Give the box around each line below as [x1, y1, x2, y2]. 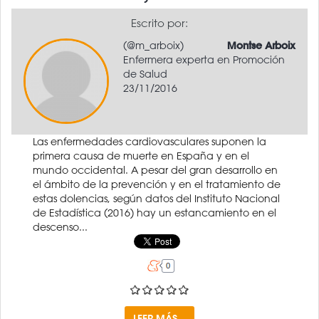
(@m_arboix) [123, 38, 184, 52]
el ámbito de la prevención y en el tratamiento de [33, 177, 281, 191]
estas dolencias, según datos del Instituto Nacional [33, 192, 280, 205]
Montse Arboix [227, 38, 296, 52]
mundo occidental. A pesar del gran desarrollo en [33, 163, 278, 177]
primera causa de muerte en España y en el [33, 149, 249, 162]
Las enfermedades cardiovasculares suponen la [33, 135, 266, 148]
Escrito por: [131, 16, 188, 30]
